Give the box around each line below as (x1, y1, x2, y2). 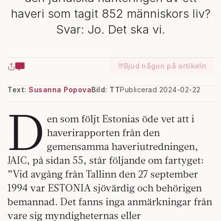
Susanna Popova (29, 85, 91, 94)
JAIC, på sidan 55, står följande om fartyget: (7, 154, 204, 166)
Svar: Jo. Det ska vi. (56, 22, 165, 37)
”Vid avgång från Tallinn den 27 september (7, 168, 198, 180)
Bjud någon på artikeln (123, 62, 206, 70)
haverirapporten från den (47, 126, 160, 139)
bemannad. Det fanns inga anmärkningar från (7, 195, 212, 208)
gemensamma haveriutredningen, (47, 140, 199, 152)
